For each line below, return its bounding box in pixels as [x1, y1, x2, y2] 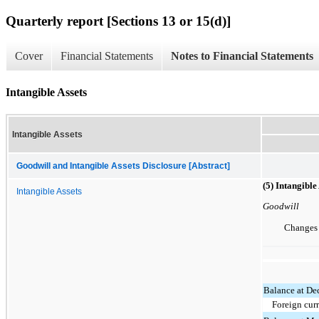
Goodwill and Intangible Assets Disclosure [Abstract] [16, 161, 230, 170]
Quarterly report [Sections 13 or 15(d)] [6, 13, 231, 28]
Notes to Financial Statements [171, 50, 313, 63]
